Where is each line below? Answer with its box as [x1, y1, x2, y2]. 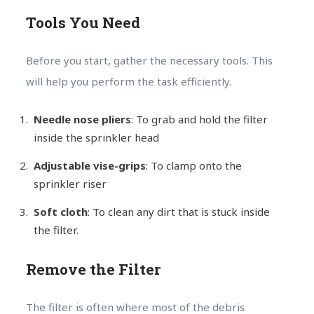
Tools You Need [25, 12, 140, 32]
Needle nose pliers [33, 111, 131, 126]
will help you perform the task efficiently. [25, 74, 231, 88]
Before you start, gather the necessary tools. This [25, 53, 273, 67]
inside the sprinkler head [33, 130, 159, 144]
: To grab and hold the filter [130, 111, 268, 126]
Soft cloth [33, 204, 88, 219]
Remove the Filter [25, 259, 161, 279]
